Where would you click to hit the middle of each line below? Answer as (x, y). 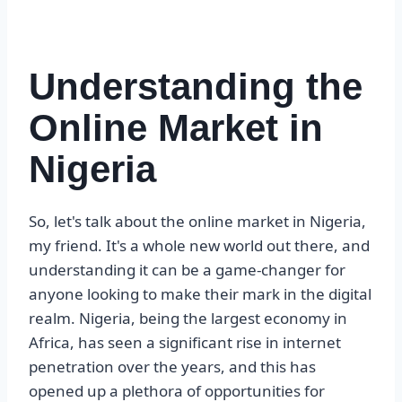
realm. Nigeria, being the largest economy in (188, 319)
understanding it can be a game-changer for (187, 270)
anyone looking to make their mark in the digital (200, 294)
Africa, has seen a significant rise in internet (185, 343)
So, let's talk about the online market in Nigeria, (197, 222)
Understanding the (196, 87)
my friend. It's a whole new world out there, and (199, 246)
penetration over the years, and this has (172, 367)
